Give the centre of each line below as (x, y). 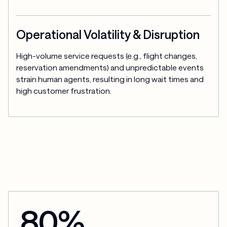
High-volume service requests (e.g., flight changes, (107, 55)
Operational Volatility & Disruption (108, 35)
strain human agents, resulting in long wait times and (110, 79)
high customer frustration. (64, 90)
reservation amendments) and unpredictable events (110, 67)
